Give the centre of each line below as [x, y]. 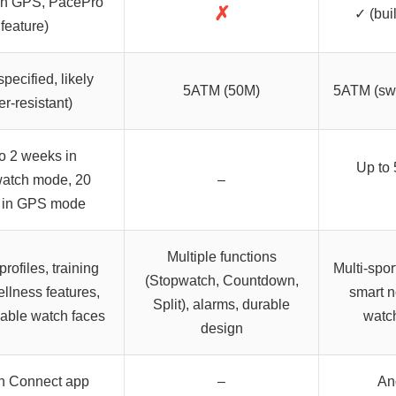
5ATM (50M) [221, 91]
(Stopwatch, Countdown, [221, 281]
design [221, 329]
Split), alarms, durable [221, 305]
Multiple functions [221, 257]
